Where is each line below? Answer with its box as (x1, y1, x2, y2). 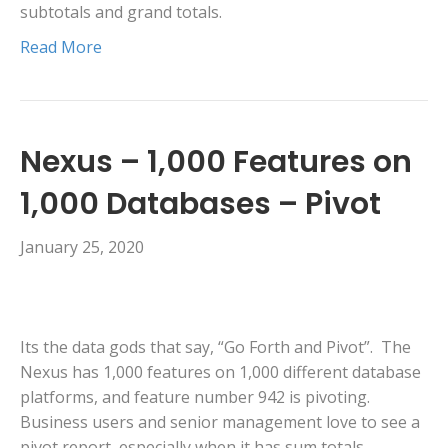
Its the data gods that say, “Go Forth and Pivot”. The (20, 336, 411, 359)
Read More (20, 36, 102, 59)
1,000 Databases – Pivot (20, 183, 381, 226)
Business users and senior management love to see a (20, 411, 420, 434)
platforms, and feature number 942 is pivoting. (20, 386, 374, 409)
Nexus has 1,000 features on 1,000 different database (20, 361, 421, 384)
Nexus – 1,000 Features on (20, 141, 412, 184)
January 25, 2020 (20, 236, 144, 259)
